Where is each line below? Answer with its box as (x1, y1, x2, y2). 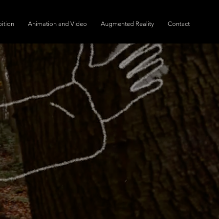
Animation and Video (28, 20, 87, 27)
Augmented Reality (101, 20, 154, 27)
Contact (168, 20, 190, 27)
